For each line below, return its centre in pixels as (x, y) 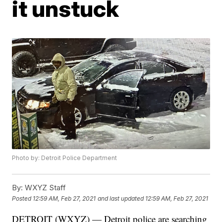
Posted (23, 198)
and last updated (121, 198)
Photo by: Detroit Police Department (65, 158)
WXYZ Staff (45, 188)
